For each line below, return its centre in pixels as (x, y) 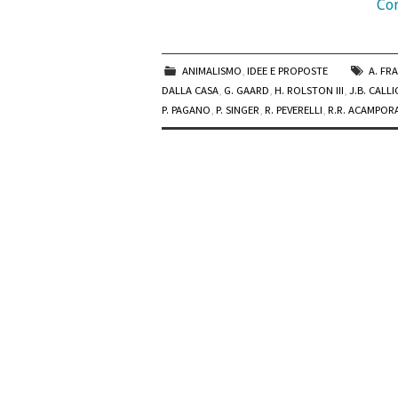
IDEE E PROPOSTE (288, 71)
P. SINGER (238, 110)
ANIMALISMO (212, 71)
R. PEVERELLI (294, 110)
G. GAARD (247, 91)
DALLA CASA (190, 91)
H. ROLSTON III (309, 91)
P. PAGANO (186, 110)
